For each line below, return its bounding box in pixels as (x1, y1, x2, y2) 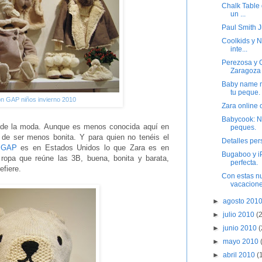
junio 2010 (223, 224, 259, 233)
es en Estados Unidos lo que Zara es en (16, 143, 170, 152)
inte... (230, 45, 247, 54)
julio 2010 (223, 211, 257, 219)
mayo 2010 (223, 237, 261, 246)
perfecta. (230, 158, 258, 167)
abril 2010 (223, 251, 257, 260)
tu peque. (230, 88, 260, 97)
